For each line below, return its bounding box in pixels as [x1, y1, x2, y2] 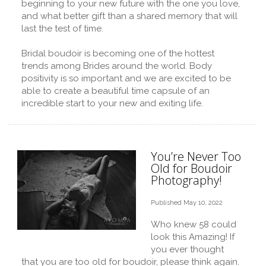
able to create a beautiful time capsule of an [21, 85, 210, 96]
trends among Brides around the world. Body [21, 61, 212, 71]
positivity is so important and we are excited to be [21, 73, 231, 84]
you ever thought [151, 244, 224, 255]
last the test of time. [21, 23, 103, 34]
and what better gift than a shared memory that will [21, 11, 237, 21]
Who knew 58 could [151, 219, 236, 230]
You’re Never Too [151, 148, 241, 164]
